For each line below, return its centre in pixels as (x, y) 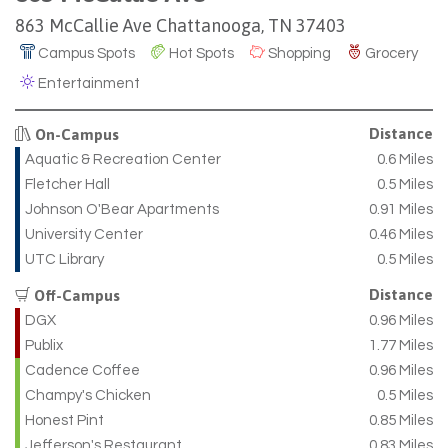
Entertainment (87, 83)
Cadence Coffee (82, 370)
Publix (44, 345)
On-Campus (75, 134)
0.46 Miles (401, 234)
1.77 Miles (401, 345)
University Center (84, 234)
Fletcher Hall (67, 184)
